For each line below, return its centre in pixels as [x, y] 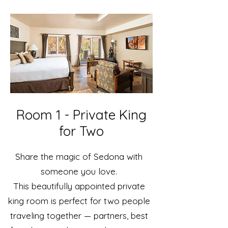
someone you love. [79, 171]
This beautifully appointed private [79, 186]
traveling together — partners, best [79, 216]
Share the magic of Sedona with [79, 156]
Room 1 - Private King [81, 115]
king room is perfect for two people [79, 201]
